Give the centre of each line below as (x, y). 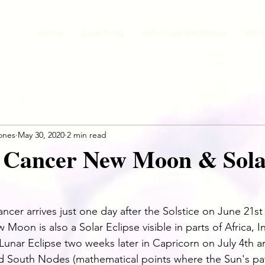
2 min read (87, 135)
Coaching (103, 33)
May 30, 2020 (41, 135)
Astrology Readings (184, 33)
